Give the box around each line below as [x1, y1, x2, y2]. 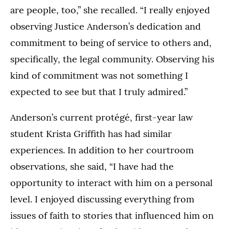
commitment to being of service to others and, [10, 36, 212, 49]
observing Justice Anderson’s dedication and [10, 20, 201, 32]
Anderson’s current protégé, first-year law [10, 111, 193, 123]
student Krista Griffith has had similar [10, 127, 172, 140]
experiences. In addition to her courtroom [10, 144, 194, 156]
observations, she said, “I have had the [10, 160, 174, 172]
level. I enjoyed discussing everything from [10, 193, 194, 205]
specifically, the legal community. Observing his [10, 53, 214, 65]
